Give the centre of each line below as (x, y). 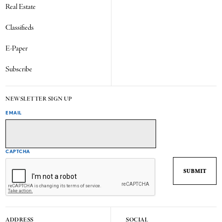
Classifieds (20, 28)
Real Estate (21, 7)
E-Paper (17, 49)
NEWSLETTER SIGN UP (39, 99)
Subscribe (19, 70)
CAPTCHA (18, 151)
